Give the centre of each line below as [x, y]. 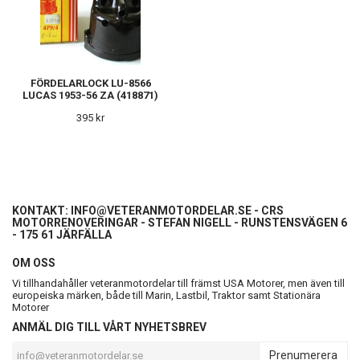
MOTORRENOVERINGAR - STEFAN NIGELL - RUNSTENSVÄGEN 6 [180, 223]
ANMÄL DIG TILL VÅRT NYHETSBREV [109, 327]
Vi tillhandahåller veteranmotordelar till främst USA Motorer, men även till [178, 283]
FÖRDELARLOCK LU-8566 [90, 83]
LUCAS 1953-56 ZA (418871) [90, 95]
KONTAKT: [41, 211]
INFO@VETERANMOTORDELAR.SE [161, 211]
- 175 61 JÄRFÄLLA [62, 235]
